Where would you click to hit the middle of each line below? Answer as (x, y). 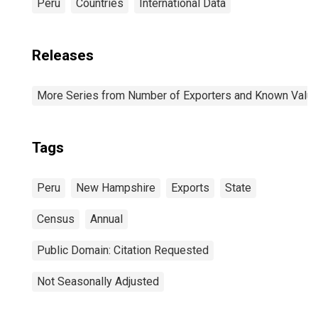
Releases (63, 55)
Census (56, 219)
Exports (190, 188)
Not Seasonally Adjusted (98, 281)
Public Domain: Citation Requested (123, 250)
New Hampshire (116, 188)
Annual (106, 219)
